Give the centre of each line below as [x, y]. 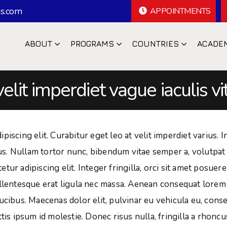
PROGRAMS [92, 43]
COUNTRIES [156, 43]
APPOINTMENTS [180, 11]
